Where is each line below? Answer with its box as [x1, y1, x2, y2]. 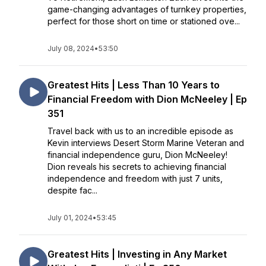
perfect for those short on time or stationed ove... [47, 16, 240, 26]
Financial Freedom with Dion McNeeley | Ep [47, 93, 247, 105]
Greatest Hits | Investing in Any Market [47, 248, 227, 260]
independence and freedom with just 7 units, [47, 173, 223, 183]
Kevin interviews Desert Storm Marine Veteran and [47, 138, 244, 148]
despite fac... [47, 185, 97, 195]
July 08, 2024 [47, 44, 94, 53]
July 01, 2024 [47, 213, 93, 222]
